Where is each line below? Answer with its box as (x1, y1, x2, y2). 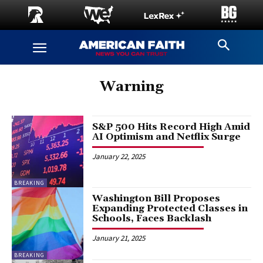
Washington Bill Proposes (92, 193, 221, 205)
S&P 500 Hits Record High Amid (92, 121, 251, 133)
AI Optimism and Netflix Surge (92, 131, 241, 143)
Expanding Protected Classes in (92, 203, 248, 215)
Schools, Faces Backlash (92, 213, 212, 225)
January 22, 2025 (92, 151, 146, 161)
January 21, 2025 (92, 233, 146, 244)
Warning (100, 78, 163, 96)
